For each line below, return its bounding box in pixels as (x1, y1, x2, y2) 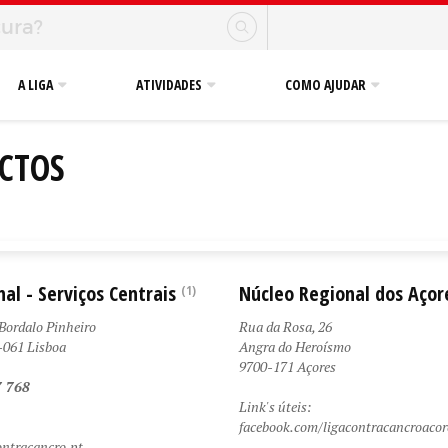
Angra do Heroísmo (239, 337, 351, 356)
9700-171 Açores (239, 357, 336, 376)
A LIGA (18, 75, 53, 94)
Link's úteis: (239, 397, 315, 416)
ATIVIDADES (136, 75, 202, 94)
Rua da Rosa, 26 (239, 317, 332, 336)
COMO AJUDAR (285, 75, 366, 94)
